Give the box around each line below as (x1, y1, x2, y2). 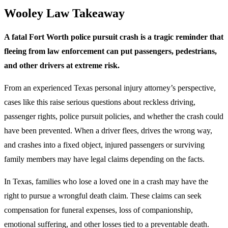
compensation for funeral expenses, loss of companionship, (4, 206, 193, 215)
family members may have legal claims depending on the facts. (4, 155, 205, 164)
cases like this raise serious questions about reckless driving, (4, 98, 195, 107)
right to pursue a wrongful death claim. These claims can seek (4, 191, 202, 201)
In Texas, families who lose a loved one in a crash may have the (4, 177, 208, 186)
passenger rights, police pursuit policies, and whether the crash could (4, 112, 223, 121)
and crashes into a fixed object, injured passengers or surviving (4, 140, 205, 150)
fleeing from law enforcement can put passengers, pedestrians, (4, 47, 217, 56)
